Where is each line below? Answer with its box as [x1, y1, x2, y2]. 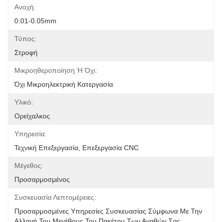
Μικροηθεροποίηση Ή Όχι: [14, 66, 97, 74]
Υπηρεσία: [14, 130, 47, 138]
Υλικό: [14, 98, 33, 106]
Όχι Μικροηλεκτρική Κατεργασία [14, 80, 113, 88]
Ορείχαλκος [14, 112, 50, 120]
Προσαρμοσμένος [14, 175, 70, 183]
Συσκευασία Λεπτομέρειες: [14, 193, 96, 201]
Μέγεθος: [14, 162, 43, 169]
